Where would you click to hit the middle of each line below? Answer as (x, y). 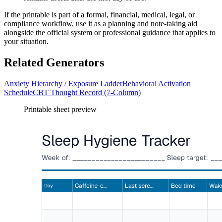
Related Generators (54, 63)
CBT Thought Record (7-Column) (87, 92)
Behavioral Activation (157, 83)
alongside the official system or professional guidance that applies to (110, 33)
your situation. (26, 42)
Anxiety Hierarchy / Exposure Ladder (63, 83)
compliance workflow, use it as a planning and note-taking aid (101, 24)
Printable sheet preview (60, 109)
